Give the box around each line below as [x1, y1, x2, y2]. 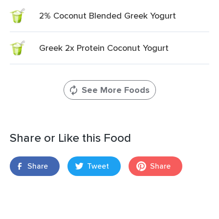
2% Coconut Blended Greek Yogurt [39, 9, 176, 22]
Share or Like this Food [10, 129, 131, 146]
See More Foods [81, 84, 150, 96]
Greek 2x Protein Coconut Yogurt [39, 42, 169, 54]
